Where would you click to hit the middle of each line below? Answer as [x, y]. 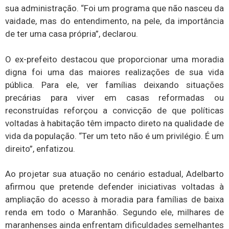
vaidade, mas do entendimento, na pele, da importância [114, 21]
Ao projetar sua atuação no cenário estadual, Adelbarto [114, 174]
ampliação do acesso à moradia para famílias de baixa [114, 200]
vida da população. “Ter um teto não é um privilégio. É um [114, 136]
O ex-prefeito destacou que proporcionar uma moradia [114, 59]
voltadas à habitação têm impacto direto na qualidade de [114, 123]
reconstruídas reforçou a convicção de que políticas [114, 110]
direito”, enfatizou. [40, 148]
